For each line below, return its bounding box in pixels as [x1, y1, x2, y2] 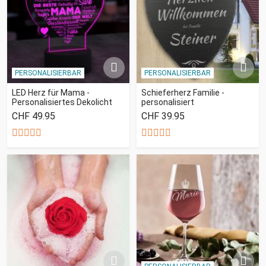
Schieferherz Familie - [141, 87, 224, 97]
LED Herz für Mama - [12, 87, 90, 97]
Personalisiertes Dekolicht [12, 97, 112, 107]
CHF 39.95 [141, 110, 185, 122]
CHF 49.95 [12, 110, 55, 122]
